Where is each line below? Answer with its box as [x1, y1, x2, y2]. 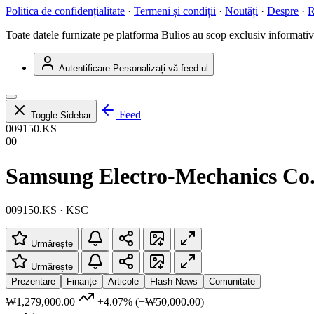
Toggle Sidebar [31, 110, 91, 121]
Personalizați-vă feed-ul [113, 63, 208, 74]
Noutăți [225, 5, 258, 18]
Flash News [150, 276, 198, 287]
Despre [267, 5, 299, 18]
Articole [108, 276, 139, 287]
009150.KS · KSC [6, 204, 88, 217]
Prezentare [11, 276, 55, 287]
